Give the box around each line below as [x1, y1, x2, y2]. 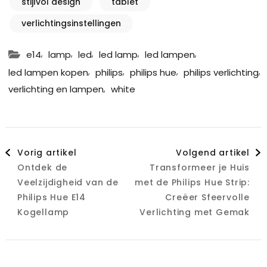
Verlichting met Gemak [139, 206, 250, 219]
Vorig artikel [17, 147, 77, 159]
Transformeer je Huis [150, 162, 250, 174]
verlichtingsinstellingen [21, 17, 121, 30]
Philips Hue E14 [17, 191, 86, 204]
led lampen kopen [8, 66, 88, 79]
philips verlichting [183, 66, 259, 79]
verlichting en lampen [8, 83, 104, 96]
